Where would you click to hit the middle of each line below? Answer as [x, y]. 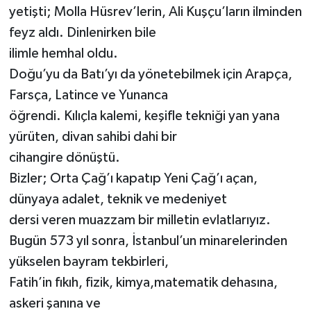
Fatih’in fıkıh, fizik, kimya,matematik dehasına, [143, 282]
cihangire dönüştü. [64, 157]
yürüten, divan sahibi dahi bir [93, 136]
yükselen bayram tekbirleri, [89, 261]
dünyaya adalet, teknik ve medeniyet [118, 199]
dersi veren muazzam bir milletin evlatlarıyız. [140, 220]
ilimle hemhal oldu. [63, 53]
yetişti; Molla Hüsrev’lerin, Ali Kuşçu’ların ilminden [155, 11]
